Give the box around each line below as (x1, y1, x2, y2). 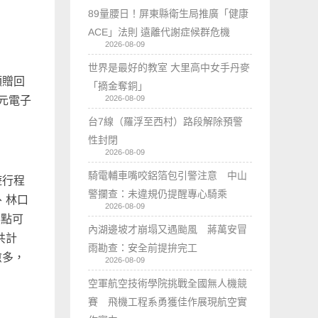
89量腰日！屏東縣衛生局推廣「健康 (88, 7, 249, 19)
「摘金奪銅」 (88, 79, 148, 92)
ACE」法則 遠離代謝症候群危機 (88, 26, 231, 38)
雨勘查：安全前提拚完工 (88, 241, 198, 253)
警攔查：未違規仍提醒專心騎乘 (88, 187, 228, 199)
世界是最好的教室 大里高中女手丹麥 (88, 61, 251, 73)
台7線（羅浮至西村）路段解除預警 (88, 115, 243, 127)
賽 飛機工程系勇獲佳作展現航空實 (88, 295, 248, 307)
